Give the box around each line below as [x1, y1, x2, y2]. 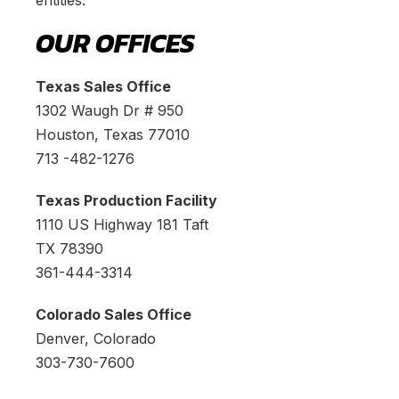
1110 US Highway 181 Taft [36, 216, 208, 234]
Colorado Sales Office [36, 305, 191, 324]
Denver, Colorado [36, 330, 156, 348]
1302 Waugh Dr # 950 [36, 102, 183, 120]
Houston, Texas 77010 [36, 126, 190, 144]
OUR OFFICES [36, 23, 195, 64]
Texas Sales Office [36, 77, 171, 96]
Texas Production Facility [36, 191, 217, 210]
